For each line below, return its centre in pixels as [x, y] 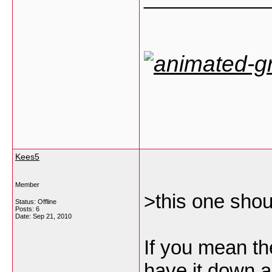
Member [27, 185]
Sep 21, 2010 [52, 216]
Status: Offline [36, 202]
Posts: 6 [27, 209]
